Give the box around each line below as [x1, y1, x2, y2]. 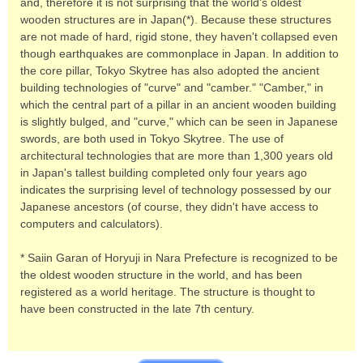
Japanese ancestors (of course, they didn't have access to [20, 199, 318, 213]
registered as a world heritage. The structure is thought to [20, 284, 315, 298]
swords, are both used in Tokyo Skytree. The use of [20, 131, 284, 145]
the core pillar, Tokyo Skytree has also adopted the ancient [20, 63, 319, 77]
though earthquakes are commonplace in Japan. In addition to [20, 46, 339, 60]
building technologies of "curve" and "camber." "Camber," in [20, 80, 323, 94]
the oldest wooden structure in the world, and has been [20, 267, 302, 281]
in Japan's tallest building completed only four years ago [20, 165, 307, 179]
